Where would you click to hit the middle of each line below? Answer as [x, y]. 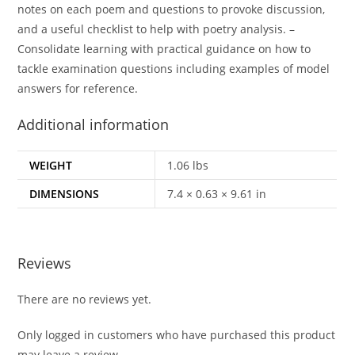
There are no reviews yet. [85, 299]
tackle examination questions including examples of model [174, 69]
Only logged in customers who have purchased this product [177, 334]
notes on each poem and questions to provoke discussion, [172, 10]
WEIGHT [51, 166]
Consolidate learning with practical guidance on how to [164, 49]
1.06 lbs [188, 166]
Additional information [94, 125]
